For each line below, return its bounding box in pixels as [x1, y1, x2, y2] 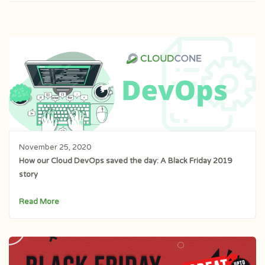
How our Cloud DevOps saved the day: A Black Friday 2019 [18, 156, 232, 166]
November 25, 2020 [18, 142, 91, 152]
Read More [18, 197, 59, 207]
